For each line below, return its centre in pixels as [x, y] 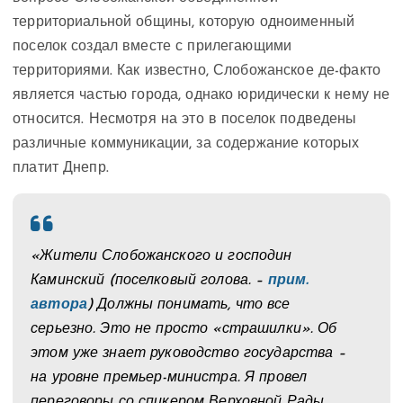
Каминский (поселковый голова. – [149, 281]
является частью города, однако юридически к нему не [201, 96]
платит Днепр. [61, 169]
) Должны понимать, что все [188, 305]
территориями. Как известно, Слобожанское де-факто [197, 72]
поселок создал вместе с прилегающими [152, 47]
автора [59, 305]
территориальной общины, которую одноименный [184, 23]
